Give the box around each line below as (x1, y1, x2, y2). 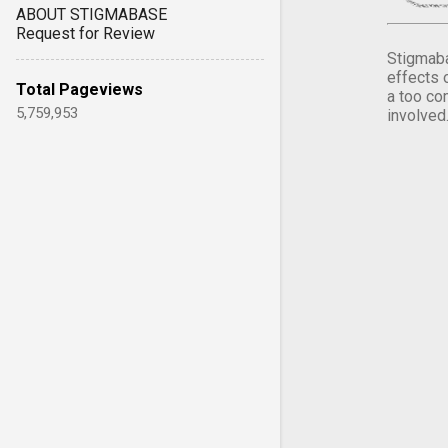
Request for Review (16, 24, 155, 43)
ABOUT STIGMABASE (16, 5, 167, 24)
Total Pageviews (16, 80, 143, 99)
